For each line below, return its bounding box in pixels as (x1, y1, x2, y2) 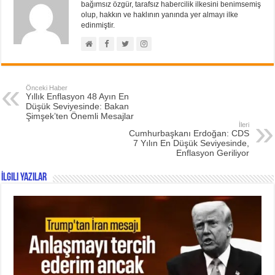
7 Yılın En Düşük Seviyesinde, (133, 137, 249, 148)
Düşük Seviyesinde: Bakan (26, 101, 130, 111)
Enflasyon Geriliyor (176, 147, 249, 158)
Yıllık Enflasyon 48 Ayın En (26, 91, 130, 101)
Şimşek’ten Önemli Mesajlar (26, 110, 134, 121)
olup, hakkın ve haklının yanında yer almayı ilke (81, 10, 239, 19)
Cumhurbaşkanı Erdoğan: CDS (128, 128, 249, 138)
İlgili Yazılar (1, 171, 47, 184)
